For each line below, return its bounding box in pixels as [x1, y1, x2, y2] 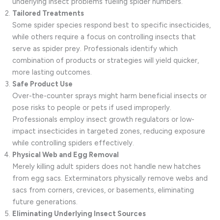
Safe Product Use [12, 79, 73, 88]
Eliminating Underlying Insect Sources [12, 209, 146, 218]
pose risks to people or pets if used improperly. [12, 103, 171, 112]
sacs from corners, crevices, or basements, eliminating [12, 185, 194, 194]
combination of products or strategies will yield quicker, [12, 55, 199, 65]
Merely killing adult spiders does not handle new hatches [12, 162, 201, 171]
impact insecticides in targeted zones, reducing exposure [12, 126, 205, 136]
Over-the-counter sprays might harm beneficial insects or [12, 91, 207, 100]
